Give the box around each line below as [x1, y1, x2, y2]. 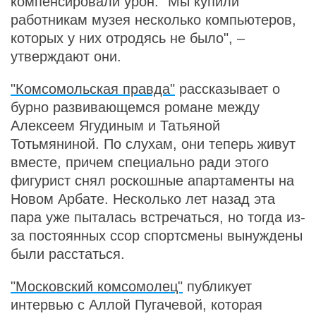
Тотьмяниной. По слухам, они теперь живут [11, 136, 296, 152]
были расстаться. [11, 246, 125, 262]
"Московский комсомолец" [11, 279, 183, 294]
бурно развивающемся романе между [11, 99, 260, 115]
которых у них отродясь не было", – [11, 30, 245, 46]
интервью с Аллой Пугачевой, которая [11, 297, 262, 312]
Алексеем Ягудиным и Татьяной [11, 118, 220, 133]
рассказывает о [175, 81, 280, 97]
